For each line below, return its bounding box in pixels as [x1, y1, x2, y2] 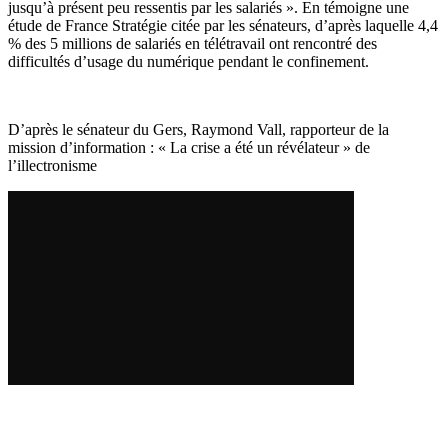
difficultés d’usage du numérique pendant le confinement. [8, 53, 369, 71]
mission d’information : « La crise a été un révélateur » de [8, 139, 370, 157]
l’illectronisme [8, 157, 97, 175]
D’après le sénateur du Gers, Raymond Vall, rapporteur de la [8, 121, 389, 139]
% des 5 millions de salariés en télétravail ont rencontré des [8, 35, 377, 53]
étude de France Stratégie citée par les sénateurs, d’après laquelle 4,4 [8, 17, 438, 35]
